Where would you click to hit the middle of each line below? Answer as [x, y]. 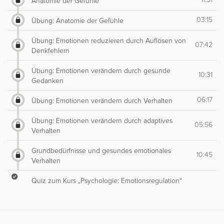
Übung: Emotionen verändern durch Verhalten [102, 100]
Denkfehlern [50, 50]
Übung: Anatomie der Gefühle [77, 20]
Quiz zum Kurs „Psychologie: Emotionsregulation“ [107, 180]
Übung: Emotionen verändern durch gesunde [101, 70]
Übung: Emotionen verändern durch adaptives [102, 120]
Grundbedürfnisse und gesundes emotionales [101, 150]
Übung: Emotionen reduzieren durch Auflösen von [109, 40]
